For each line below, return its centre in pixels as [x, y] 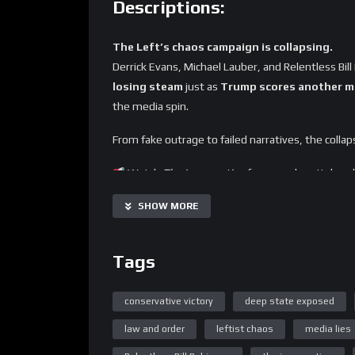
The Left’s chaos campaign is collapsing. [223, 46]
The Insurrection [204, 172]
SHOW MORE [168, 206]
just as [202, 86]
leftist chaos [245, 328]
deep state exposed [290, 301]
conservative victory [169, 301]
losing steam [148, 86]
